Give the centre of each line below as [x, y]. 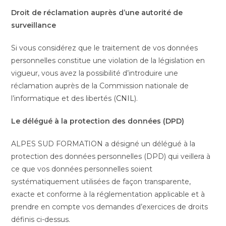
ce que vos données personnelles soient [82, 169]
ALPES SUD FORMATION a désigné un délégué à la [103, 144]
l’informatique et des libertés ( [64, 98]
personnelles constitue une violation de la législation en [108, 61]
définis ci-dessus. [41, 219]
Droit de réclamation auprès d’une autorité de [97, 13]
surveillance [35, 25]
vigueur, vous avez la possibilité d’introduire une [95, 73]
